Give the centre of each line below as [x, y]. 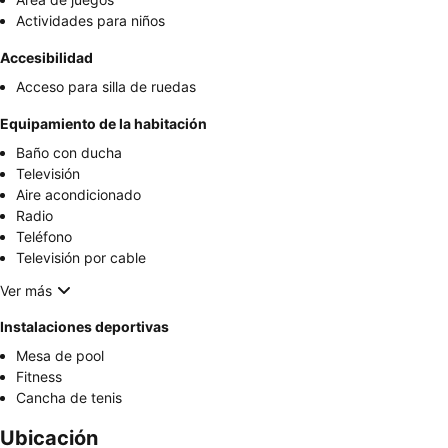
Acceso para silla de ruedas [106, 87]
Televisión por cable [81, 258]
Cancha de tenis [69, 398]
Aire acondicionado [78, 195]
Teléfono [44, 237]
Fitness [39, 377]
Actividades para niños [90, 21]
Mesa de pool [60, 356]
